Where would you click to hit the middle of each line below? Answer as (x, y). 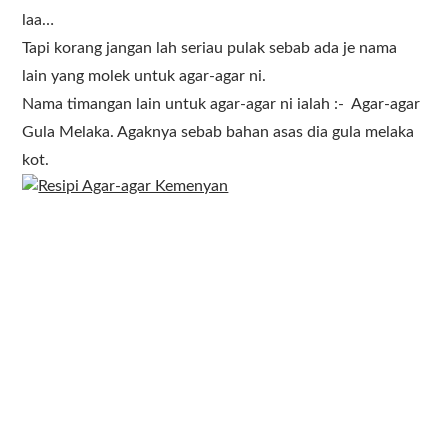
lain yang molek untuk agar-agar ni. (144, 76)
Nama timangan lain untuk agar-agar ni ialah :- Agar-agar (221, 104)
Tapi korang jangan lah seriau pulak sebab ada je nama (210, 48)
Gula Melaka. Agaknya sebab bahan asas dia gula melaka (218, 132)
